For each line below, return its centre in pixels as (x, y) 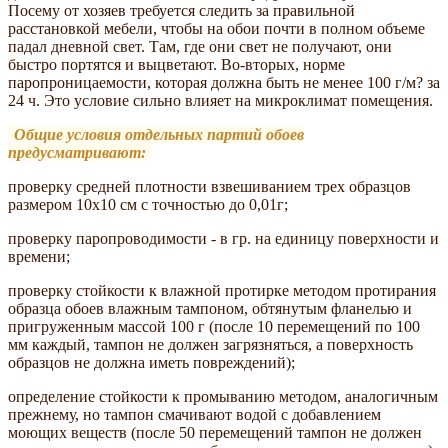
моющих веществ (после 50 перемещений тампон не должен (215, 432)
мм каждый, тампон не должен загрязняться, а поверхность (210, 344)
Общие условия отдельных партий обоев (159, 134)
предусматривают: (77, 152)
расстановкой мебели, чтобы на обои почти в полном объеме (216, 28)
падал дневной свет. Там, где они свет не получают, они (200, 46)
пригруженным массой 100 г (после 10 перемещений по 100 (214, 326)
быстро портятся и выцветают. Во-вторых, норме (176, 64)
